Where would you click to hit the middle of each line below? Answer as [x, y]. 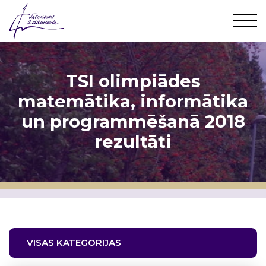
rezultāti [133, 141]
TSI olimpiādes [133, 81]
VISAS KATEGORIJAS [74, 242]
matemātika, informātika [133, 101]
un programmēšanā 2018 [133, 121]
